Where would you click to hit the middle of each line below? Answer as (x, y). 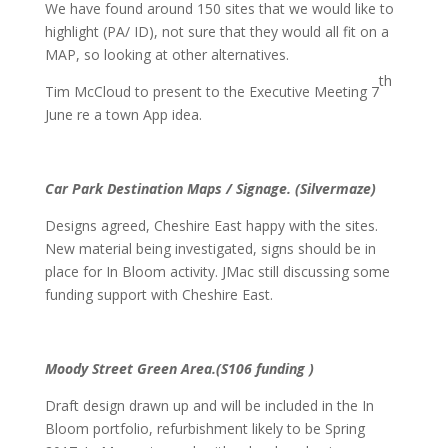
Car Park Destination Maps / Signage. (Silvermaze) (210, 188)
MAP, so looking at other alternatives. (166, 54)
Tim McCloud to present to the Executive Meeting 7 (211, 91)
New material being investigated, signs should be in (210, 248)
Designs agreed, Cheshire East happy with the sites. (211, 225)
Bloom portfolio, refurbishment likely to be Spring (204, 428)
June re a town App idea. (123, 114)
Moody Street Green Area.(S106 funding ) (179, 368)
